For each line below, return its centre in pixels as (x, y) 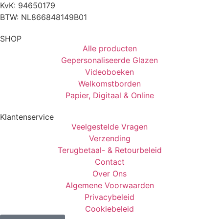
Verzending (109, 139)
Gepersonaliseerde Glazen (109, 60)
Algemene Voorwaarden (109, 186)
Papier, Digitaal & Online (109, 96)
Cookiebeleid (109, 209)
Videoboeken (109, 72)
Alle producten (109, 49)
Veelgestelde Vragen (109, 127)
